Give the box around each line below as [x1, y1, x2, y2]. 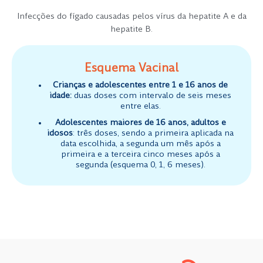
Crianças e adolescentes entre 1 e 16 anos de [53, 81, 228, 90]
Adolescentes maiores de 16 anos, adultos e [55, 119, 226, 127]
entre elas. [120, 102, 161, 111]
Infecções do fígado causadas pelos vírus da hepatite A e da [16, 12, 247, 21]
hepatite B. [110, 25, 153, 34]
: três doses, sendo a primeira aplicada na [73, 129, 234, 138]
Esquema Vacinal [85, 63, 178, 75]
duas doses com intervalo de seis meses [72, 92, 231, 100]
